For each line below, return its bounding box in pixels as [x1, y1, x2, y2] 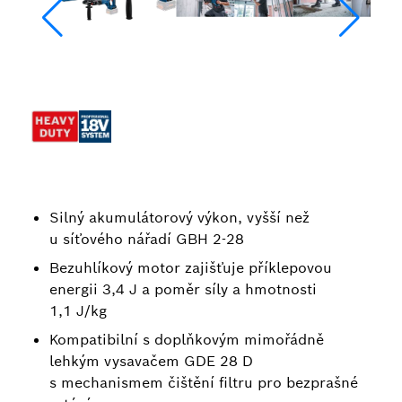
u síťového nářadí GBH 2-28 [49, 230, 244, 249]
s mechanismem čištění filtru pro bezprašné [49, 373, 358, 392]
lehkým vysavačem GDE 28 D [49, 352, 253, 371]
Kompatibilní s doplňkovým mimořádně [49, 330, 324, 349]
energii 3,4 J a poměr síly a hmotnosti [49, 280, 317, 299]
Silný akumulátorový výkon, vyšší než [49, 208, 310, 227]
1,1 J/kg [49, 301, 107, 320]
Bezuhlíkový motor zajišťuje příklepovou [49, 258, 332, 277]
